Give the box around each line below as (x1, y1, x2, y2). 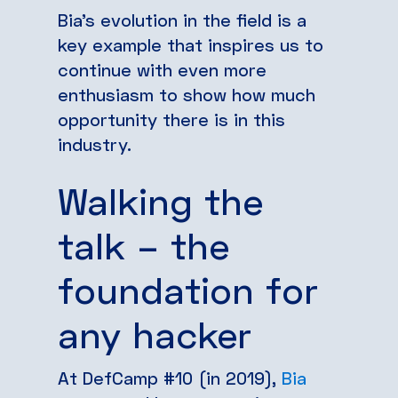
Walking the (58, 178, 263, 223)
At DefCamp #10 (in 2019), (58, 366, 282, 388)
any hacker (58, 311, 251, 356)
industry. (58, 132, 131, 155)
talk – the (58, 222, 229, 267)
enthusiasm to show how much (58, 83, 315, 105)
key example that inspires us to (58, 33, 323, 55)
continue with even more (58, 58, 267, 80)
